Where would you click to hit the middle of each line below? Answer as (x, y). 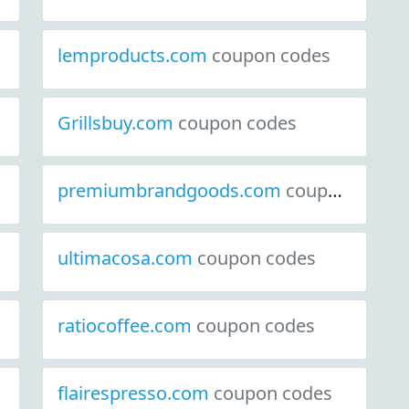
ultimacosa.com (127, 258)
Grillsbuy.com (118, 123)
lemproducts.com (135, 55)
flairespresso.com (136, 393)
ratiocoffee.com (127, 325)
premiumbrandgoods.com (172, 190)
